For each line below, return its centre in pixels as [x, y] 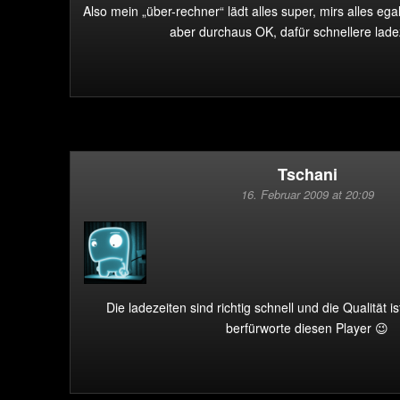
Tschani [307, 174]
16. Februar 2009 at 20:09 [307, 194]
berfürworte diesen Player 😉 [307, 328]
